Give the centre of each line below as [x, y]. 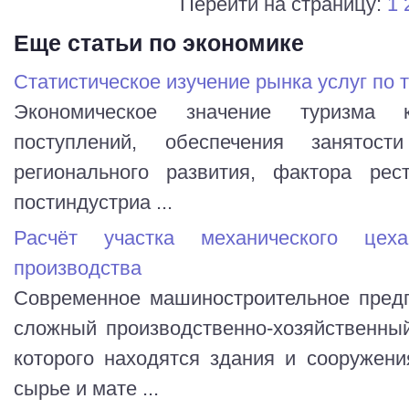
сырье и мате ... [86, 388]
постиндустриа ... [93, 202]
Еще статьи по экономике [159, 42]
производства [78, 267]
